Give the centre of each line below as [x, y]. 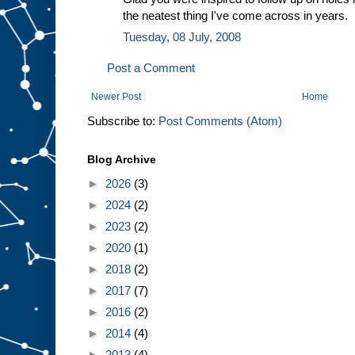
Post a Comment [151, 67]
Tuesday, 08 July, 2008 [182, 36]
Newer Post [116, 96]
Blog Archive [122, 159]
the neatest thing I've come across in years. [235, 15]
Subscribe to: [123, 120]
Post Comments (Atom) [220, 120]
